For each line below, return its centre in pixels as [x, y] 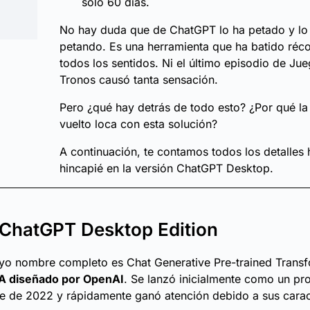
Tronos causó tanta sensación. [139, 80]
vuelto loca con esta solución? [138, 124]
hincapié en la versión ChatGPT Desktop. [173, 168]
